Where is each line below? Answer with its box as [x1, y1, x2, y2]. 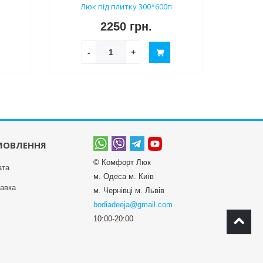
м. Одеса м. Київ [93, 172, 154, 181]
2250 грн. [100, 20, 152, 33]
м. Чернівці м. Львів [93, 186, 164, 195]
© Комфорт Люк [93, 158, 151, 167]
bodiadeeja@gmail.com [93, 200, 173, 210]
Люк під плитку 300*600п [80, 1, 172, 12]
